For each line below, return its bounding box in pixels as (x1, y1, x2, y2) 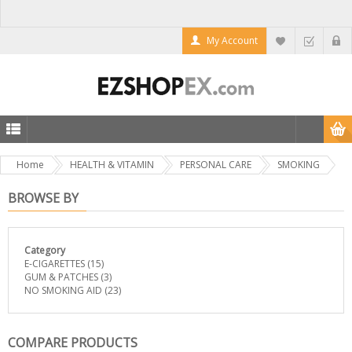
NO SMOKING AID (24, 284, 102, 297)
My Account (207, 34, 258, 47)
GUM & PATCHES (24, 270, 98, 284)
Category (24, 244, 65, 257)
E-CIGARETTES (24, 257, 85, 270)
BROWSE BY (8, 189, 79, 207)
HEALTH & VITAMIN (70, 158, 154, 171)
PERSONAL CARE (180, 158, 251, 171)
